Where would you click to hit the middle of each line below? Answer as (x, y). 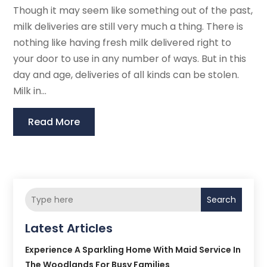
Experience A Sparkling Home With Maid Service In (133, 250)
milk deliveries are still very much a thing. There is (128, 27)
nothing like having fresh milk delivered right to (122, 43)
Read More (54, 122)
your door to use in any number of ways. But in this (130, 59)
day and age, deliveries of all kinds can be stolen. (126, 75)
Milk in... (30, 91)
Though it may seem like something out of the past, (133, 11)
